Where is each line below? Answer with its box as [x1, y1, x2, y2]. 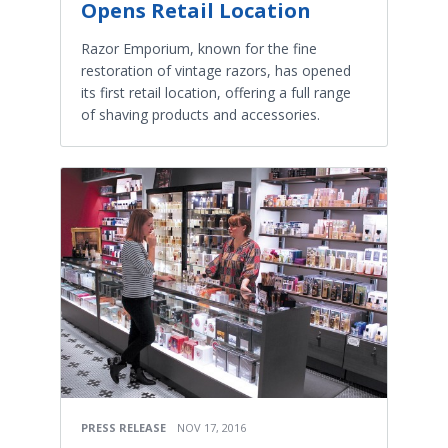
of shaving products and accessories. [81, 104, 320, 124]
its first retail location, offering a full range [81, 82, 351, 102]
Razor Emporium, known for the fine [81, 38, 317, 58]
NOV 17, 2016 [177, 419, 246, 435]
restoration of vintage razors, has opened [81, 60, 351, 80]
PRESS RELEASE [81, 419, 166, 435]
